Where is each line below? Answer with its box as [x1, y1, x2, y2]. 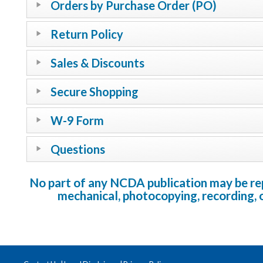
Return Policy [50, 27, 123, 42]
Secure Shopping [50, 85, 139, 99]
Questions [50, 142, 105, 157]
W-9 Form [50, 113, 104, 128]
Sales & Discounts [50, 56, 144, 70]
